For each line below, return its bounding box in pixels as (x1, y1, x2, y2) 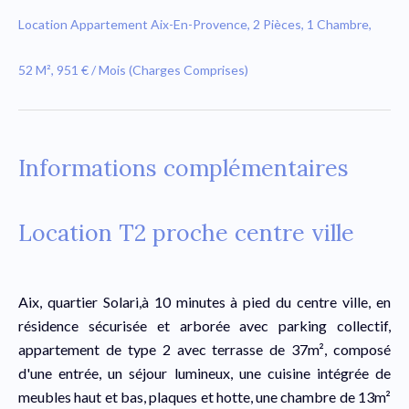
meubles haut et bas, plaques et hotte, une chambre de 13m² (18, 388, 391, 405)
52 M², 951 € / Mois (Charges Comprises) (18, 62, 248, 78)
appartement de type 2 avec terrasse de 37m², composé (18, 341, 391, 358)
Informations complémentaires (18, 153, 349, 183)
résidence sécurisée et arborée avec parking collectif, (18, 317, 391, 334)
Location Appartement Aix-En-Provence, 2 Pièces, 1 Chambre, (18, 16, 372, 32)
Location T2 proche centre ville (18, 218, 354, 247)
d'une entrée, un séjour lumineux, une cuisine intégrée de (18, 364, 391, 382)
